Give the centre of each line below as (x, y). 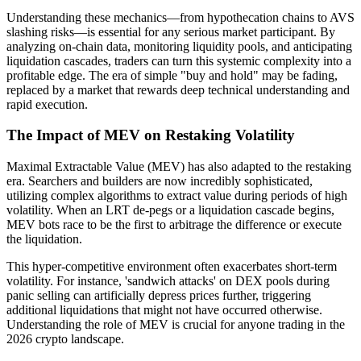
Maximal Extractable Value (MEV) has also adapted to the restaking (179, 167)
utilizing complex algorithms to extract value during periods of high (177, 196)
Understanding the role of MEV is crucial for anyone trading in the (176, 325)
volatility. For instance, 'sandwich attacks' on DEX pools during (168, 281)
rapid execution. (47, 104)
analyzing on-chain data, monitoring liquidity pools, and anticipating (179, 46)
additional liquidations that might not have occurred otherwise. (164, 310)
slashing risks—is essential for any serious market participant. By (171, 31)
